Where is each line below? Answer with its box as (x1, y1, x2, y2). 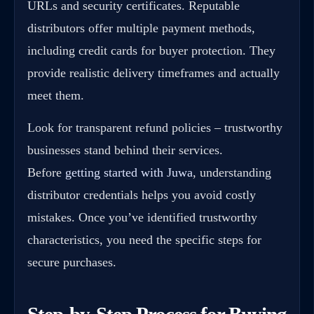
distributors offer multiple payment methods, (27, 21, 255, 36)
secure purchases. (27, 255, 116, 270)
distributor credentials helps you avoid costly (27, 188, 256, 203)
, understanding (193, 165, 271, 180)
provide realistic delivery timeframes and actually (27, 66, 280, 81)
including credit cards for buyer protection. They (27, 43, 275, 58)
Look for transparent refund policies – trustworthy (27, 121, 282, 135)
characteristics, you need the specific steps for (27, 233, 261, 247)
